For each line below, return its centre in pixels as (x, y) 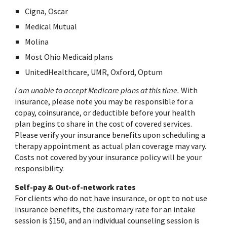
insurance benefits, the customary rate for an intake (105, 210)
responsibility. (40, 168)
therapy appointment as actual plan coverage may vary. (111, 146)
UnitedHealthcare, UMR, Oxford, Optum (94, 72)
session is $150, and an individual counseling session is (107, 221)
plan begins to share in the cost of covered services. (104, 124)
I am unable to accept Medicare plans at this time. (97, 90)
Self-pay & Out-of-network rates (75, 187)
